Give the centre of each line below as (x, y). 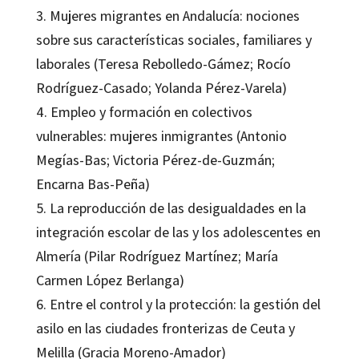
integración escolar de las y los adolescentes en (178, 232)
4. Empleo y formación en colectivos (144, 111)
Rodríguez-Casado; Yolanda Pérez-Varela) (161, 87)
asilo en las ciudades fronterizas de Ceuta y (165, 328)
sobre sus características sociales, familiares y (173, 39)
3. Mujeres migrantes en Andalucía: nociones (167, 15)
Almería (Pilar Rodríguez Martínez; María (157, 256)
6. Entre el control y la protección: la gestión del (178, 304)
